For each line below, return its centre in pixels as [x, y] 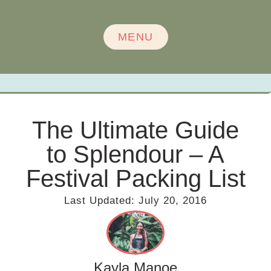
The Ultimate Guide [135, 130]
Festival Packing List [135, 178]
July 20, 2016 [173, 201]
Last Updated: [100, 201]
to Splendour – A [135, 154]
